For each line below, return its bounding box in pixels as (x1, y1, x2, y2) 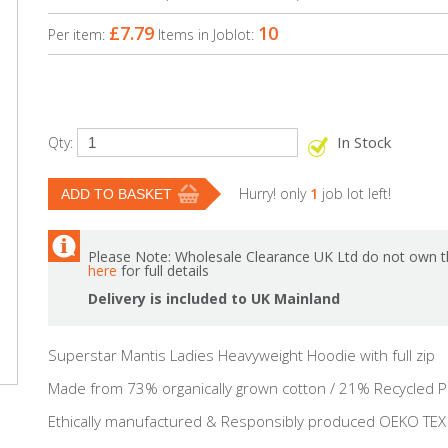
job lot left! (318, 184, 391, 203)
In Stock (337, 132, 391, 152)
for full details (117, 261, 209, 280)
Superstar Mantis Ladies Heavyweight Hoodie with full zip (48, 345, 435, 365)
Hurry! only (239, 184, 310, 203)
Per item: (48, 25, 109, 44)
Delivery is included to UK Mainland (88, 289, 340, 308)
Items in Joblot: (158, 25, 258, 44)
